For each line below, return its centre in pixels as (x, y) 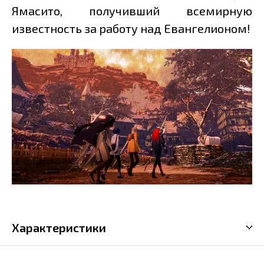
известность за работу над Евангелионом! (131, 29)
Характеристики (59, 227)
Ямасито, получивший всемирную (132, 11)
